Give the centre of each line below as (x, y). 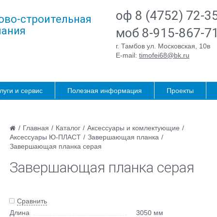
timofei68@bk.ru (164, 55)
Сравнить (32, 201)
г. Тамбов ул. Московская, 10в (163, 46)
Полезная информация (105, 91)
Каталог (68, 128)
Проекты (180, 91)
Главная (36, 128)
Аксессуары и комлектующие (133, 128)
